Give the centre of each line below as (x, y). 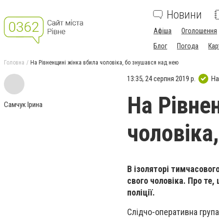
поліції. (141, 192)
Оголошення (199, 31)
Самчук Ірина (23, 105)
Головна (14, 63)
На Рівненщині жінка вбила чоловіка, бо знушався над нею (104, 63)
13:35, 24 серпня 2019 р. (161, 78)
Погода (188, 46)
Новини (184, 15)
